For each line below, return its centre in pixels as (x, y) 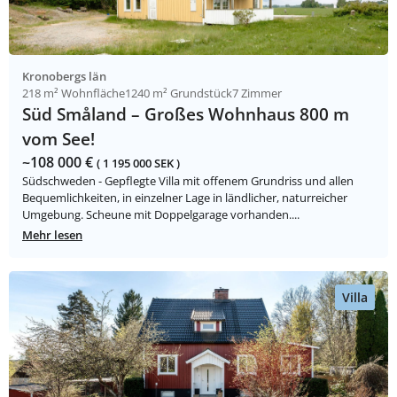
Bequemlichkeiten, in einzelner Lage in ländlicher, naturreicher (185, 198)
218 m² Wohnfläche (74, 93)
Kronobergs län (64, 77)
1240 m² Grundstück (179, 93)
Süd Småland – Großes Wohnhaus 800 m (186, 114)
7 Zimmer (257, 93)
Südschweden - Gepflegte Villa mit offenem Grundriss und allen (188, 181)
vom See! (58, 139)
